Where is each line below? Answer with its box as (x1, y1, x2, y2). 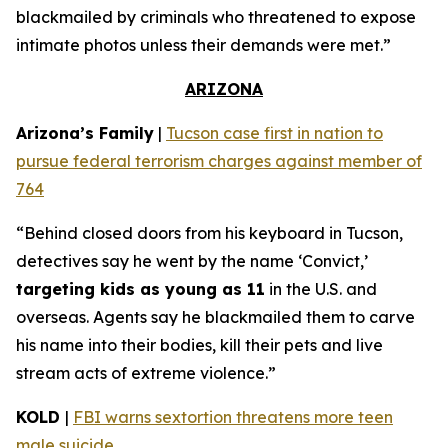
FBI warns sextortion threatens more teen (73, 407, 393, 427)
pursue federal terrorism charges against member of (16, 151, 422, 171)
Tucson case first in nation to (166, 123, 383, 143)
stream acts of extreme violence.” (16, 363, 276, 383)
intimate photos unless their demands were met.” (16, 35, 391, 55)
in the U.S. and (265, 279, 377, 299)
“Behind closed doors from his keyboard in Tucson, (16, 223, 403, 243)
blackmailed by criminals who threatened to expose (16, 7, 416, 27)
